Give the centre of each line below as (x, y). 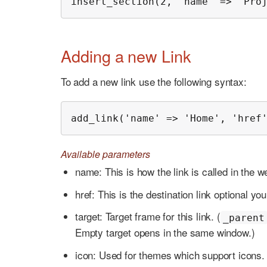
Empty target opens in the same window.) (165, 232)
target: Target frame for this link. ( (148, 216)
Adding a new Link (126, 55)
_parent (244, 218)
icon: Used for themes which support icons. (170, 255)
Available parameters (105, 154)
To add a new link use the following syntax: (154, 82)
